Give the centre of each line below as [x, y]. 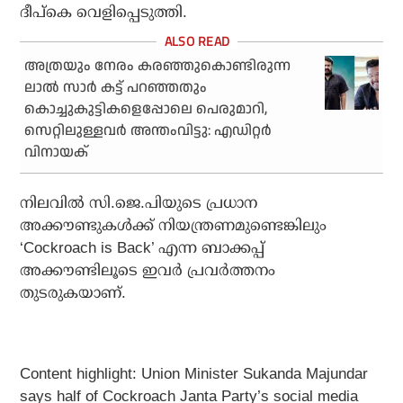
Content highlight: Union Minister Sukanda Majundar [194, 374]
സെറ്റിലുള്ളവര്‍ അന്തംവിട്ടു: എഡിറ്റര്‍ [148, 131]
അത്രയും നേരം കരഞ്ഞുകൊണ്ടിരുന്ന [158, 67]
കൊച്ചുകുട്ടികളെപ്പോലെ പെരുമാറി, [146, 110]
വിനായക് [57, 153]
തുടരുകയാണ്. [73, 293]
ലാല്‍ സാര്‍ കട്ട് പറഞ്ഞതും [116, 88]
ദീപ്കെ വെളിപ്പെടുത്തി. [104, 13]
